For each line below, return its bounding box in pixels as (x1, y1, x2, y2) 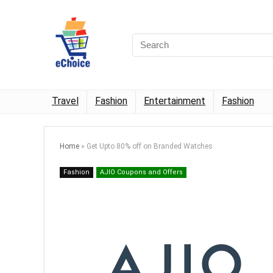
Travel (52, 95, 79, 107)
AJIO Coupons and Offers (100, 168, 183, 177)
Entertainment (144, 95, 205, 107)
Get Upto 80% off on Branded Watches (87, 142, 213, 151)
